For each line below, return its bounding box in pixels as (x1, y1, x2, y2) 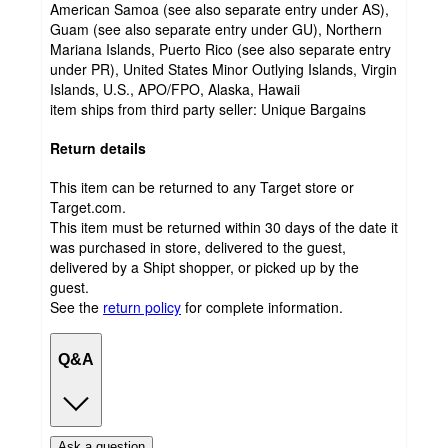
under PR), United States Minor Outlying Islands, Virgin (50, 59, 397, 80)
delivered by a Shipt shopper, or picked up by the (50, 256, 359, 277)
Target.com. (50, 196, 126, 217)
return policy (103, 296, 181, 317)
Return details (50, 137, 146, 158)
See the (50, 296, 99, 317)
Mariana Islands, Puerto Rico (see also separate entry (50, 39, 391, 60)
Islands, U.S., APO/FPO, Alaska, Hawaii (50, 79, 300, 100)
